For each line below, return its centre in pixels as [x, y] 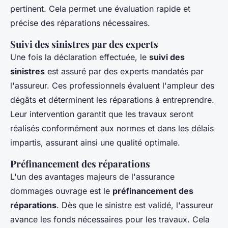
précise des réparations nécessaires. [80, 23]
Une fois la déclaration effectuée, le [80, 57]
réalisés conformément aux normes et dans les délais [112, 128]
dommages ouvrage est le [61, 191]
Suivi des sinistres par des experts [84, 44]
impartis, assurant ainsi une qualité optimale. [95, 142]
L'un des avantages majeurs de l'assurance [92, 176]
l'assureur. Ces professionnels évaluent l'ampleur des [112, 85]
